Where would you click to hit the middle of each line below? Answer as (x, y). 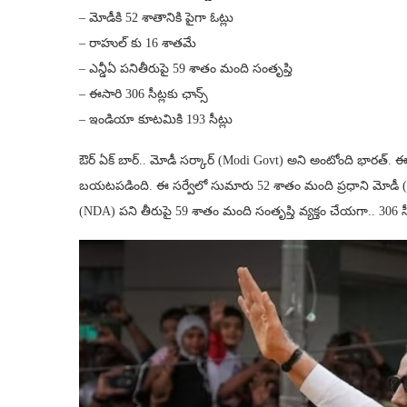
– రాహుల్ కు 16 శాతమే (138, 44)
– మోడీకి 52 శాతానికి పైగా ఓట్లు (156, 18)
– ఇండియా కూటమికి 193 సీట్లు (156, 120)
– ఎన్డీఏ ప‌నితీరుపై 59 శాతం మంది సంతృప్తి (186, 69)
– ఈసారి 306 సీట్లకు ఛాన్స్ (144, 94)
